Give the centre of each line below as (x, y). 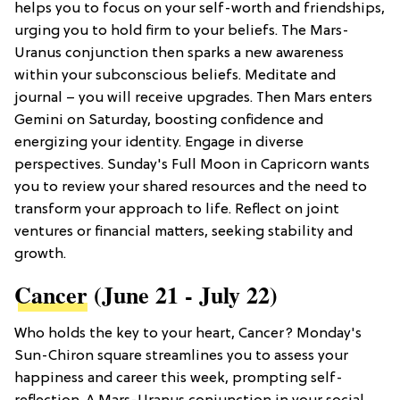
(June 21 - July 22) (183, 295)
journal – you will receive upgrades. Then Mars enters (193, 99)
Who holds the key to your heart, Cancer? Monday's (188, 334)
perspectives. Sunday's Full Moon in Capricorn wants (192, 166)
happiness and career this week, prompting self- (179, 379)
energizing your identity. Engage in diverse (159, 143)
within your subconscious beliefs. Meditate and (175, 76)
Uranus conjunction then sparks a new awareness (179, 54)
